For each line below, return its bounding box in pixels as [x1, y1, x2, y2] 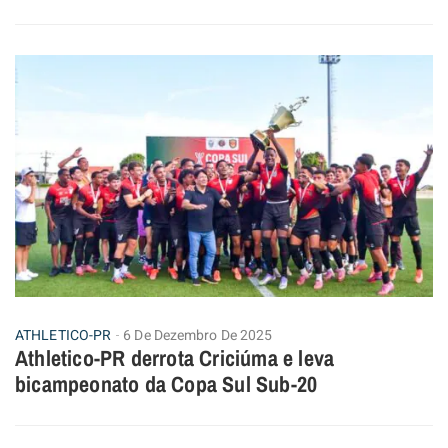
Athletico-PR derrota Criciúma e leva [15, 343, 335, 374]
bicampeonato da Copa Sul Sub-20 [15, 369, 318, 400]
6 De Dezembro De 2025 [123, 325, 273, 347]
